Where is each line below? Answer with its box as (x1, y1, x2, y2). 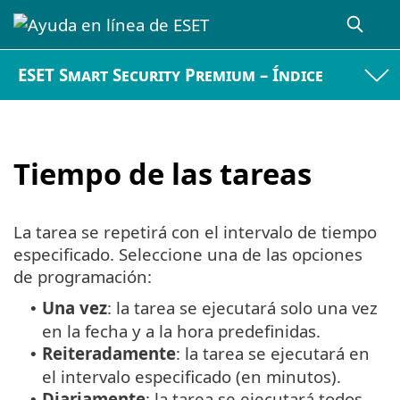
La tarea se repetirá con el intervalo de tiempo (13, 221, 377, 244)
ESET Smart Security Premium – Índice (18, 63, 324, 87)
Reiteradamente (42, 342, 176, 365)
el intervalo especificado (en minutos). (42, 365, 341, 388)
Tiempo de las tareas (13, 153, 312, 194)
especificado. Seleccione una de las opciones (13, 243, 362, 266)
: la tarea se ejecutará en (176, 342, 370, 365)
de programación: (13, 265, 152, 288)
